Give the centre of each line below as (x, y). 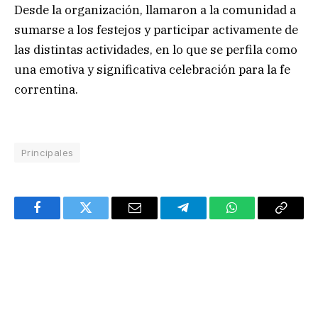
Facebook (61, 218)
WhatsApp (258, 218)
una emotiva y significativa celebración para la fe (152, 70)
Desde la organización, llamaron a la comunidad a (155, 10)
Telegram (206, 218)
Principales (48, 153)
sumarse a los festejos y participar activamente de (156, 30)
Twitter (103, 218)
